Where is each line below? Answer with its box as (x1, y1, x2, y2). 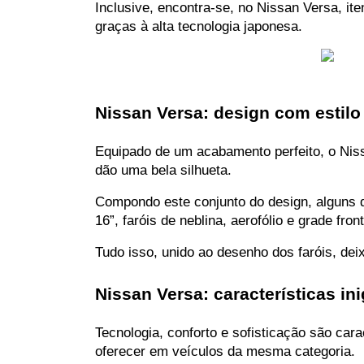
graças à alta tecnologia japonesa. (95, 18, 302, 34)
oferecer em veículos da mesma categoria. (95, 343, 355, 359)
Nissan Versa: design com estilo (95, 103, 361, 123)
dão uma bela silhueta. (95, 162, 232, 178)
